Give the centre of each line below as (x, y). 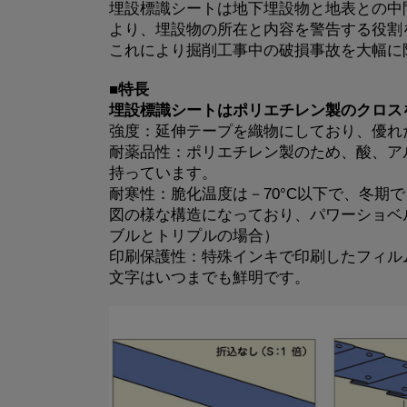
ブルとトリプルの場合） (194, 235)
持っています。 (163, 173)
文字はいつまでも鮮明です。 (209, 277)
